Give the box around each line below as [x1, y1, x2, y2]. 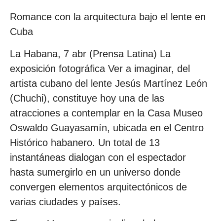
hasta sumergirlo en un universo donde [10, 166, 181, 178]
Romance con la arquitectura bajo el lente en [10, 11, 206, 23]
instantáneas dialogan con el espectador [10, 151, 186, 163]
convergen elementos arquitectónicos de [10, 181, 187, 192]
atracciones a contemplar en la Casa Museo [10, 107, 203, 118]
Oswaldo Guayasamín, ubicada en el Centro [10, 122, 204, 133]
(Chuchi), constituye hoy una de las [10, 92, 164, 104]
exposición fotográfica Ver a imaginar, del [10, 63, 190, 74]
